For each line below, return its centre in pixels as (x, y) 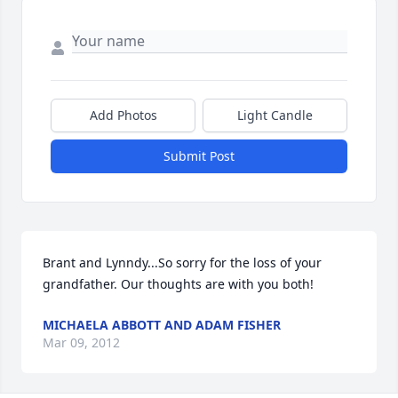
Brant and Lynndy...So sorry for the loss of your (182, 263)
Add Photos (123, 115)
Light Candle (275, 115)
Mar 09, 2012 (81, 343)
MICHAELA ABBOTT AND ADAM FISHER (162, 325)
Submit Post (199, 156)
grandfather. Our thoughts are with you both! (178, 284)
